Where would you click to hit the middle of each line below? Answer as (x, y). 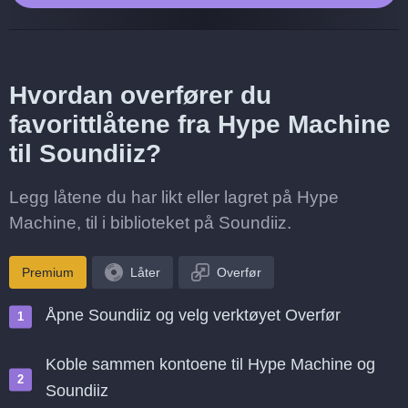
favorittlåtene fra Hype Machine (200, 124)
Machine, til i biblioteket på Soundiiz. (150, 223)
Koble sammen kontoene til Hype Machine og (210, 364)
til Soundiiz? (85, 153)
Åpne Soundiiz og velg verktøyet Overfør (193, 315)
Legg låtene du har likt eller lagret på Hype (174, 197)
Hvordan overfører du (140, 95)
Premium (48, 272)
